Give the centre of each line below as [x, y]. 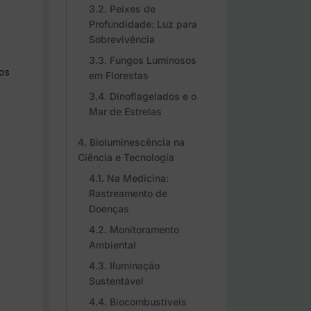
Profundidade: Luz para [143, 24]
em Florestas [119, 75]
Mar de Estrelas [125, 111]
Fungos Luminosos [153, 60]
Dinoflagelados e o [153, 96]
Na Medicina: [138, 178]
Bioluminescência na [137, 142]
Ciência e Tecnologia [126, 157]
